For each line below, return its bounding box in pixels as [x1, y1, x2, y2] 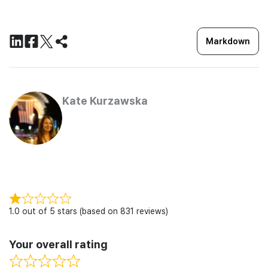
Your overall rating [9, 237, 108, 251]
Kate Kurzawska [62, 94, 148, 107]
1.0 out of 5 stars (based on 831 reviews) [9, 206, 168, 216]
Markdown [206, 36, 250, 46]
